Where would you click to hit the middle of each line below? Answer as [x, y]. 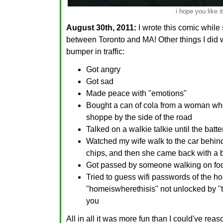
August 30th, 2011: [101, 28]
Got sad [100, 81]
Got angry [103, 69]
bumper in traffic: [95, 52]
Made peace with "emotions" [136, 93]
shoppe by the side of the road [139, 117]
